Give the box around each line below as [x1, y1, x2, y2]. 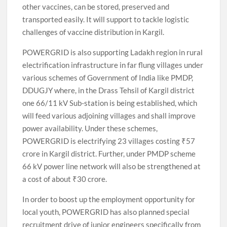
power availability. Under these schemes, [22, 123, 158, 133]
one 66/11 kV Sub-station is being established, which [22, 98, 198, 107]
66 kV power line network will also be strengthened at [22, 161, 201, 171]
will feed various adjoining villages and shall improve [22, 110, 196, 120]
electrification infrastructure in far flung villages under [22, 60, 204, 69]
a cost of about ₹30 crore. [22, 174, 107, 183]
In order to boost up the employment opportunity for [22, 194, 196, 204]
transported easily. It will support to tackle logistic [22, 14, 190, 24]
